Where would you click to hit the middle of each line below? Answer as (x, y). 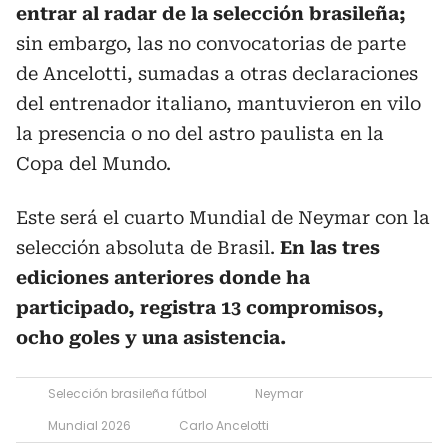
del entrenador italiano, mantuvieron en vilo (218, 103)
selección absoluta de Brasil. (145, 247)
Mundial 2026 (89, 425)
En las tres (327, 247)
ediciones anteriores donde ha (163, 277)
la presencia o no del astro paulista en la (200, 133)
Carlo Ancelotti (224, 425)
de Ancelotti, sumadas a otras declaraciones (217, 73)
